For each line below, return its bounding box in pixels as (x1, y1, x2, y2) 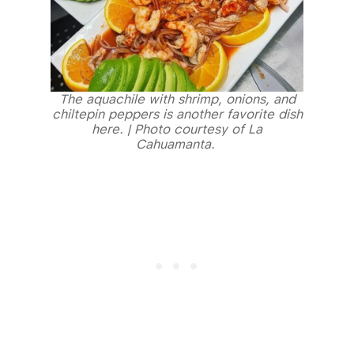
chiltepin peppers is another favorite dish (51, 107, 303, 122)
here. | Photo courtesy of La (92, 122, 262, 137)
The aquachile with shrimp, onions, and (58, 92, 296, 107)
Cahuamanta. (135, 137, 219, 153)
